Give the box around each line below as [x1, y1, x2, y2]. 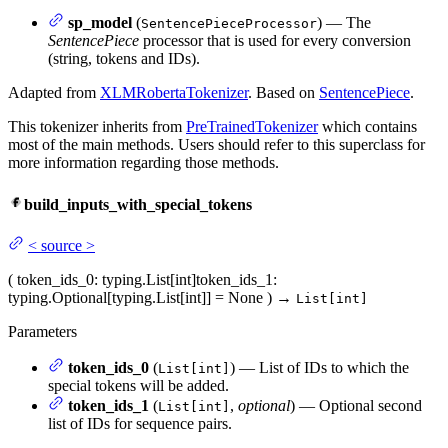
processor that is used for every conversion [139, 32, 411, 50]
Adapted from [8, 84, 100, 102]
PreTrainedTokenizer [186, 118, 318, 136]
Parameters [8, 323, 77, 341]
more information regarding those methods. [8, 154, 279, 172]
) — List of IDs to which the [230, 359, 409, 377]
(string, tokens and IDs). [48, 50, 200, 68]
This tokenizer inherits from [8, 118, 186, 136]
